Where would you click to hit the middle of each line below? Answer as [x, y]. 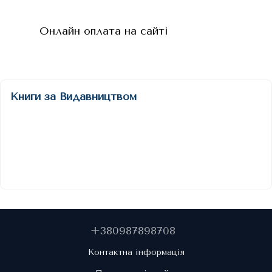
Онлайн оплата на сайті [104, 31]
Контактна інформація [136, 252]
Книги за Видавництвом [73, 97]
